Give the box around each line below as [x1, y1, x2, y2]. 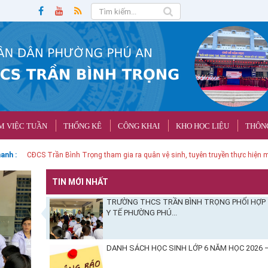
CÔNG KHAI [118, 121, 160, 131]
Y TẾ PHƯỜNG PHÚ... [106, 208, 178, 218]
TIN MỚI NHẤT [52, 177, 109, 187]
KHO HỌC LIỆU [176, 121, 229, 131]
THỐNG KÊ [63, 121, 102, 131]
